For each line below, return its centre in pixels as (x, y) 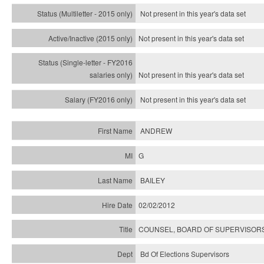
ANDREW (156, 131)
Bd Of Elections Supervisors (185, 254)
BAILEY (153, 180)
